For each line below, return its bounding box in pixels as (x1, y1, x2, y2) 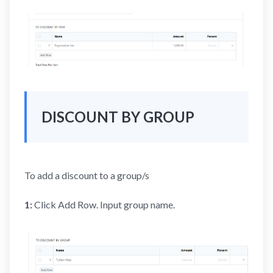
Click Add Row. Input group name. (32, 199, 175, 211)
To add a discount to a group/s (24, 169, 149, 182)
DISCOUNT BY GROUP (41, 108, 194, 126)
